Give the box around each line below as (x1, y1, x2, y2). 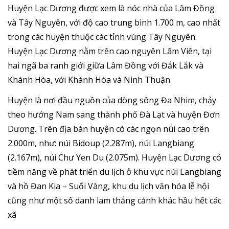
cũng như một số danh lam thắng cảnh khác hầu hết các (8, 195, 221, 207)
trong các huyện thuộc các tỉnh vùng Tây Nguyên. (8, 31, 197, 43)
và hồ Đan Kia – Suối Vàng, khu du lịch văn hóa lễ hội (8, 180, 209, 192)
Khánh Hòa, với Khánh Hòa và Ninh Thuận (8, 74, 170, 86)
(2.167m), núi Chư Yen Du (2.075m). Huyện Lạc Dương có (8, 152, 221, 164)
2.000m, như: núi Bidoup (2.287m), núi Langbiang (8, 138, 194, 149)
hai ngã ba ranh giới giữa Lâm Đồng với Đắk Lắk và (8, 60, 203, 72)
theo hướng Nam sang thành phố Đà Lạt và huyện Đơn (8, 109, 220, 121)
